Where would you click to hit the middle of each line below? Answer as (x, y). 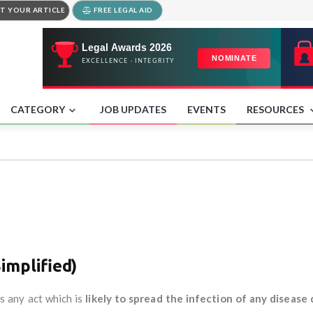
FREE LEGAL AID (122, 10)
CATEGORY (38, 109)
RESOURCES (276, 109)
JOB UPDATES (133, 109)
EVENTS (206, 109)
